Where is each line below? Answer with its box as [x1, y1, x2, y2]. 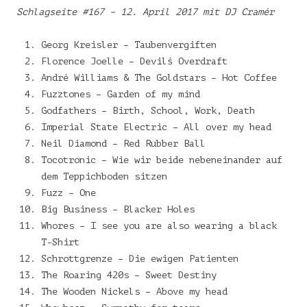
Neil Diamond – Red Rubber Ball [41, 138, 206, 149]
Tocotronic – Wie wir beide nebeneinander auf [41, 154, 282, 165]
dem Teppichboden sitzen [41, 171, 167, 182]
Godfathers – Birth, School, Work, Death [41, 105, 255, 116]
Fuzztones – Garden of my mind [41, 88, 200, 99]
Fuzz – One [41, 187, 96, 198]
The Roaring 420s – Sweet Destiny [41, 269, 217, 280]
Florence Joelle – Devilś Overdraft [41, 56, 228, 66]
